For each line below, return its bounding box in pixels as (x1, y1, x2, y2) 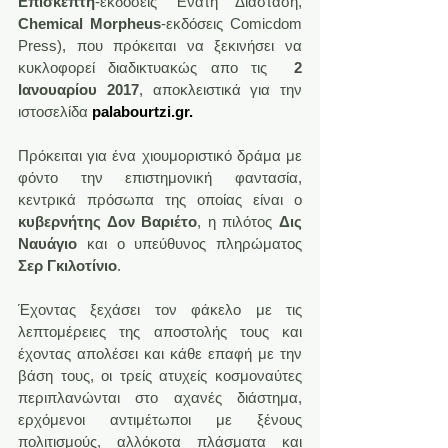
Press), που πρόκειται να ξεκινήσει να (18, 37, 302, 55)
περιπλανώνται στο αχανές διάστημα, (18, 389, 302, 407)
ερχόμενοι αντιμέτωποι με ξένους (18, 411, 302, 429)
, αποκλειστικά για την (138, 81, 302, 99)
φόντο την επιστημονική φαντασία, (18, 169, 302, 187)
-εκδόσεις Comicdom (161, 15, 302, 33)
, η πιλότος (197, 213, 280, 231)
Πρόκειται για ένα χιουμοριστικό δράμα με (18, 147, 302, 165)
